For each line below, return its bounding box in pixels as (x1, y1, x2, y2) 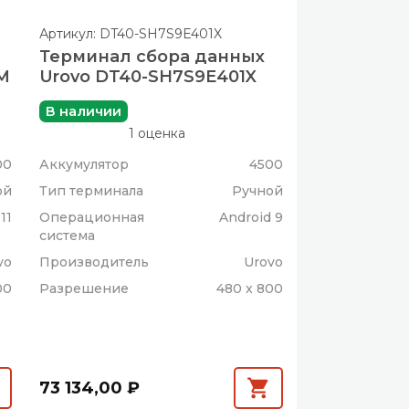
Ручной (232, 182, 284, 199)
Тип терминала (39, 182, 144, 199)
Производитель (39, 253, 150, 270)
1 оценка (129, 124, 186, 142)
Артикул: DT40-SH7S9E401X (39, 26, 223, 43)
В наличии (45, 102, 121, 120)
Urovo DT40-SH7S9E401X (39, 67, 257, 88)
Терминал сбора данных (39, 47, 266, 68)
